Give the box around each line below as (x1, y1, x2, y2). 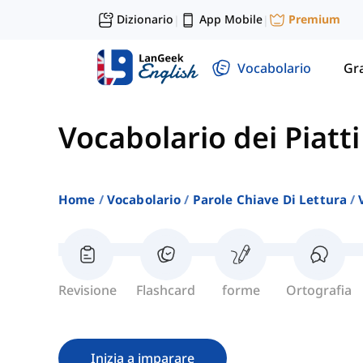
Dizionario (117, 11, 173, 27)
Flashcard (136, 281, 195, 300)
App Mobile (199, 11, 263, 27)
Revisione (58, 281, 117, 300)
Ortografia (286, 281, 352, 300)
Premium (288, 11, 340, 28)
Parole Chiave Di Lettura (192, 191, 348, 208)
